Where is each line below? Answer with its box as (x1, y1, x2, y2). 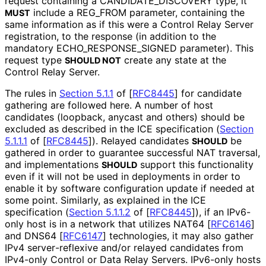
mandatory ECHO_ (5, 42, 87, 55)
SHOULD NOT (65, 55, 121, 66)
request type (5, 54, 65, 66)
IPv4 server (5, 242, 55, 254)
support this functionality (137, 159, 254, 171)
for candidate (178, 87, 242, 100)
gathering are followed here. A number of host (5, 99, 213, 112)
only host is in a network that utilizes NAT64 (5, 218, 207, 230)
